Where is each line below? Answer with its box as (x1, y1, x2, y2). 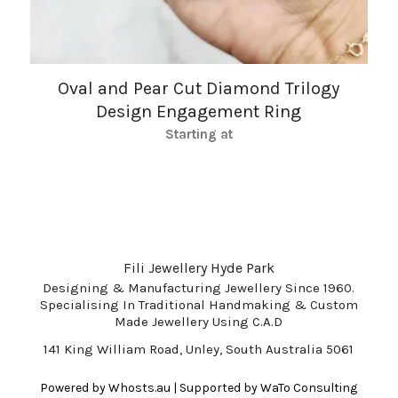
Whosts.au (108, 380, 171, 396)
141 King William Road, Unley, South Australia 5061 (44, 341, 354, 358)
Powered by (40, 380, 109, 396)
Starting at (164, 126, 233, 143)
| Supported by (171, 380, 261, 396)
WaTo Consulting (260, 380, 358, 396)
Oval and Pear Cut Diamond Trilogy (58, 78, 340, 99)
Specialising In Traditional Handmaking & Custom (39, 296, 358, 313)
